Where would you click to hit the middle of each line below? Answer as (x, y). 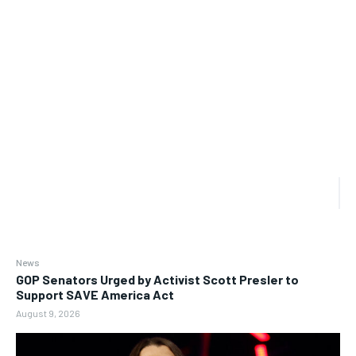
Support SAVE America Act (95, 295)
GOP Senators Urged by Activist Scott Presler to (157, 280)
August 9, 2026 (48, 313)
